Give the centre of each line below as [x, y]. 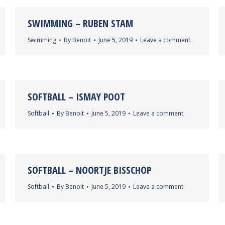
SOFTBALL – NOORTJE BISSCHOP [89, 170]
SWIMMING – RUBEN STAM [80, 23]
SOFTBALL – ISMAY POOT [76, 97]
